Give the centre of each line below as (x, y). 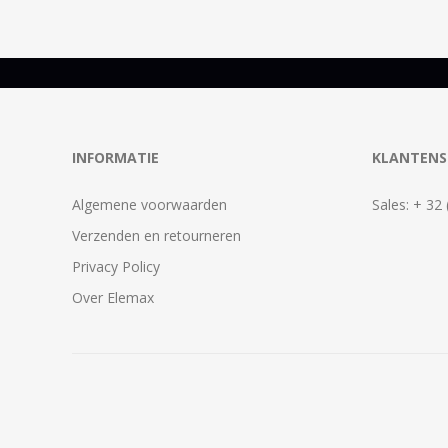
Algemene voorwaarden (149, 204)
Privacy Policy (116, 266)
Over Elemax (113, 297)
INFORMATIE (115, 157)
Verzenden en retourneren (156, 235)
